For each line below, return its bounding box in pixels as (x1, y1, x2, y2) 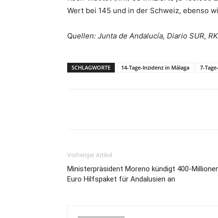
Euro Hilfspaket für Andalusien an (67, 175, 175, 183)
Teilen (90, 106, 106, 113)
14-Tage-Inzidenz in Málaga (121, 64, 189, 71)
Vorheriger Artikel (67, 152, 112, 159)
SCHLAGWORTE (72, 64, 110, 71)
